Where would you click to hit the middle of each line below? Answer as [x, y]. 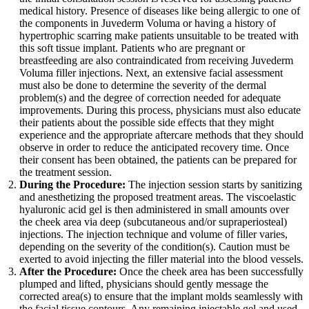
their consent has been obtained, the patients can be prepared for [158, 159]
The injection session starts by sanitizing [214, 184]
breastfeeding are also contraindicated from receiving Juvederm [156, 60]
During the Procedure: [72, 184]
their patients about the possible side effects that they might [147, 122]
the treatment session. [66, 172]
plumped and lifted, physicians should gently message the [144, 283]
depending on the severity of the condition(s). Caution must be [154, 246]
